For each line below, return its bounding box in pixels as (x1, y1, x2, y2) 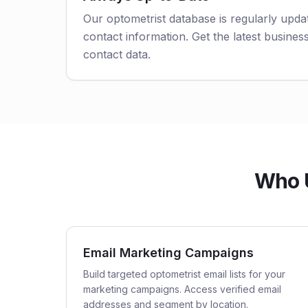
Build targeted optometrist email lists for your (83, 268, 285, 280)
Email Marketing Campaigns (83, 245, 254, 260)
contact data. (83, 47, 151, 61)
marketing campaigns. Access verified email (83, 283, 281, 295)
